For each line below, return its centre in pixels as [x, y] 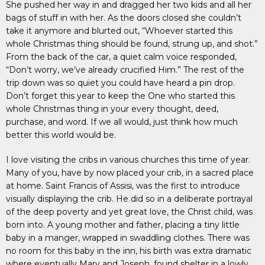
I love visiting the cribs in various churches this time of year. [128, 160]
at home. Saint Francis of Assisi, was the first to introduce [123, 186]
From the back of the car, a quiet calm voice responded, [121, 57]
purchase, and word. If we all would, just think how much [122, 122]
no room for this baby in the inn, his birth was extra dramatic [129, 251]
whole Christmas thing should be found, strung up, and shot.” [132, 44]
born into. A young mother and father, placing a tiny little [123, 225]
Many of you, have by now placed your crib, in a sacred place [130, 173]
